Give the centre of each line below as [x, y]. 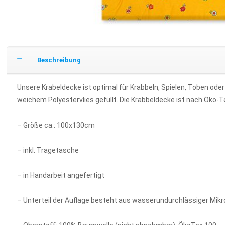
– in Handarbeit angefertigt [61, 175]
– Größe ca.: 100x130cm [56, 125]
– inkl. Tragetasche [48, 150]
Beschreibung [59, 60]
